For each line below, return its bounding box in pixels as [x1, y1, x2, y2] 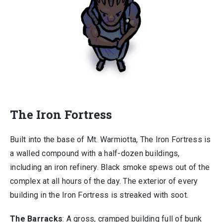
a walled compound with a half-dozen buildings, [10, 149, 180, 158]
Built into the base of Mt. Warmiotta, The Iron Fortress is [10, 135, 211, 144]
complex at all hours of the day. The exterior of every [10, 176, 198, 186]
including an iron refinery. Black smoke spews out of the [10, 163, 210, 172]
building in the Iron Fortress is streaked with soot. [10, 190, 188, 200]
